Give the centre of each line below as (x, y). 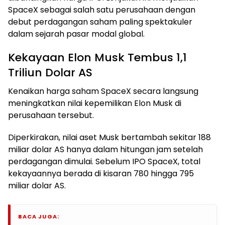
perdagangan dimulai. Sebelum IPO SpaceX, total (104, 161)
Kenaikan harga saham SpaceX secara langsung (103, 91)
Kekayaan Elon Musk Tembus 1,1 (97, 57)
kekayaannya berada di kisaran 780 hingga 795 (101, 173)
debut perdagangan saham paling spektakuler (100, 22)
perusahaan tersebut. (51, 115)
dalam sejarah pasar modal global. (76, 34)
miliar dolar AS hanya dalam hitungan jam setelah (105, 149)
